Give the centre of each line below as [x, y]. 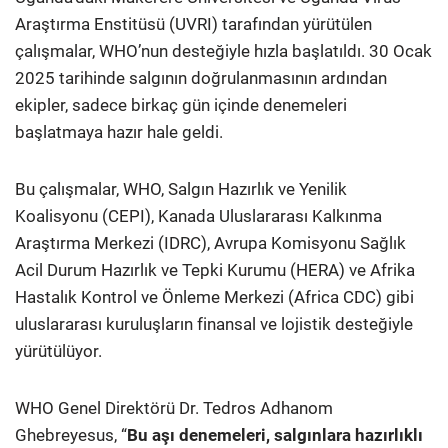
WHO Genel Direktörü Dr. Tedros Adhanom [174, 408]
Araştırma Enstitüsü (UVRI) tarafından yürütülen [193, 24]
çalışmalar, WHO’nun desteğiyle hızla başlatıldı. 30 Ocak [223, 51]
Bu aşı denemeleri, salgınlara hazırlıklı [275, 435]
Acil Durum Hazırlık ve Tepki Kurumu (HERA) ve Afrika [215, 270]
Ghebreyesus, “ [71, 435]
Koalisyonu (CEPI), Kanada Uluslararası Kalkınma [198, 216]
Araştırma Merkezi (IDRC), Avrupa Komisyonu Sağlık [210, 243]
